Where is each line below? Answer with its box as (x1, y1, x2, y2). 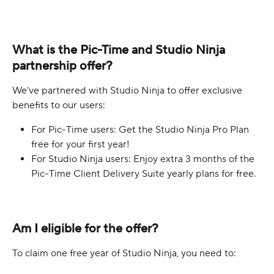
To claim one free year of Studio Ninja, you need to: (12, 246, 236, 259)
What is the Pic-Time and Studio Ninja (12, 42, 228, 58)
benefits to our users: (12, 98, 105, 111)
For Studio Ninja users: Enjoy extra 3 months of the (31, 152, 257, 165)
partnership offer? (12, 57, 113, 74)
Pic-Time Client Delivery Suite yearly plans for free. (31, 167, 256, 180)
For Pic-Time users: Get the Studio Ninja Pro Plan (31, 123, 251, 136)
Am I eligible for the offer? (12, 220, 158, 237)
